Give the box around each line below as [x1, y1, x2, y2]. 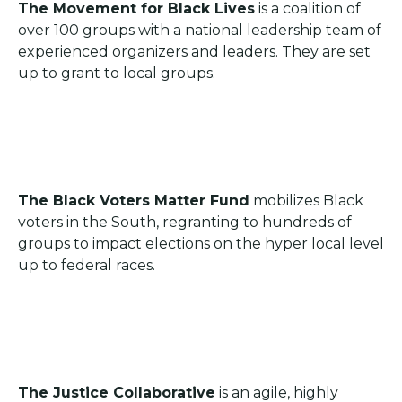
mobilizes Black [249, 191, 363, 209]
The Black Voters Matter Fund [18, 191, 249, 209]
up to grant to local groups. [18, 64, 219, 82]
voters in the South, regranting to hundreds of [18, 213, 352, 231]
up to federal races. [18, 256, 155, 274]
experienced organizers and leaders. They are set [18, 42, 371, 60]
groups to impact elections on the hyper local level [18, 234, 384, 252]
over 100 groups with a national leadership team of [18, 21, 381, 39]
